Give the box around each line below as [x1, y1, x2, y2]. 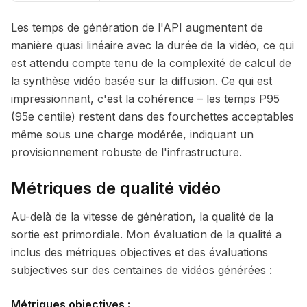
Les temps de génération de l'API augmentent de [11, 21, 263, 34]
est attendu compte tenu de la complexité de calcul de [11, 56, 291, 70]
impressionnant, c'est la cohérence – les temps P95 [11, 92, 280, 106]
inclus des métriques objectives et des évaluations [11, 245, 268, 259]
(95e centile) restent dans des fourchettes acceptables [11, 110, 294, 123]
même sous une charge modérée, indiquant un [11, 127, 254, 141]
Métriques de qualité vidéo [11, 178, 221, 198]
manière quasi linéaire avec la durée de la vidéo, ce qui [11, 38, 294, 52]
